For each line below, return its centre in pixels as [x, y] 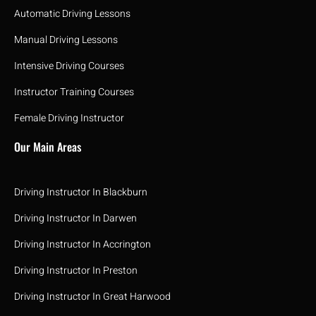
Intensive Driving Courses [69, 66]
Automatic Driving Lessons [72, 13]
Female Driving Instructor [69, 118]
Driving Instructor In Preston [76, 270]
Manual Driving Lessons [66, 39]
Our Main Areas [48, 146]
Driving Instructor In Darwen [75, 218]
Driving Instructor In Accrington [83, 244]
